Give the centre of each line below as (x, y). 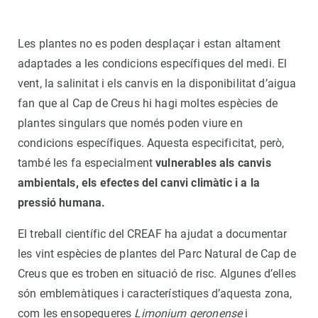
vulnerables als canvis (213, 163)
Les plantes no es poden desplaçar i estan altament (149, 44)
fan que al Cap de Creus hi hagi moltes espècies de (148, 104)
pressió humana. (65, 203)
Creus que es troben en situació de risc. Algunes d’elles (157, 274)
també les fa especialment (87, 163)
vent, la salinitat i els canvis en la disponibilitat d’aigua (157, 84)
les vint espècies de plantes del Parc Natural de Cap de (157, 254)
